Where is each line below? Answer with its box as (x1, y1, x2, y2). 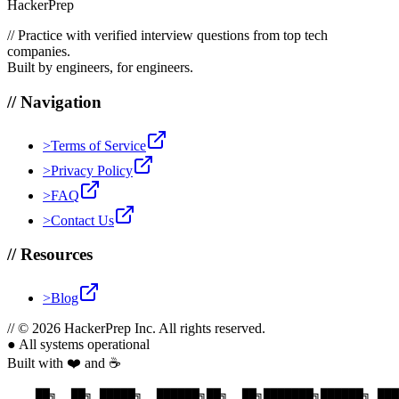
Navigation (20, 93, 102, 112)
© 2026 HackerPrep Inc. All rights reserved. (18, 321, 265, 337)
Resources (20, 245, 93, 265)
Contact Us (51, 212, 114, 228)
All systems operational (16, 337, 150, 353)
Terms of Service (51, 137, 146, 153)
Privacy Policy (51, 162, 133, 178)
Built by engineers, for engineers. (7, 60, 193, 76)
